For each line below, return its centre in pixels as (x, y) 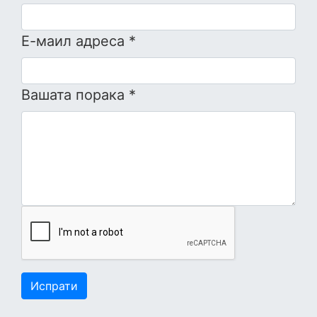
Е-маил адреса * (79, 41)
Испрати (54, 286)
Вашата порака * (79, 95)
